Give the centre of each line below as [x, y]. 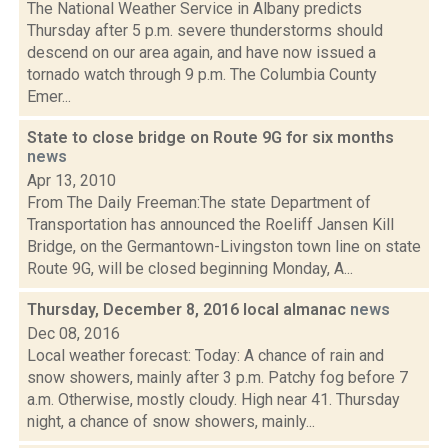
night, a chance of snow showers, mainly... [171, 421]
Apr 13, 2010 [71, 180]
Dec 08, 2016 [73, 333]
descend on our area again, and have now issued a [201, 52]
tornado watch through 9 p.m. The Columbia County [202, 74]
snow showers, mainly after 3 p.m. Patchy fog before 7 [217, 377]
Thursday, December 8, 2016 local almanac [188, 309]
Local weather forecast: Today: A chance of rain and [205, 355]
